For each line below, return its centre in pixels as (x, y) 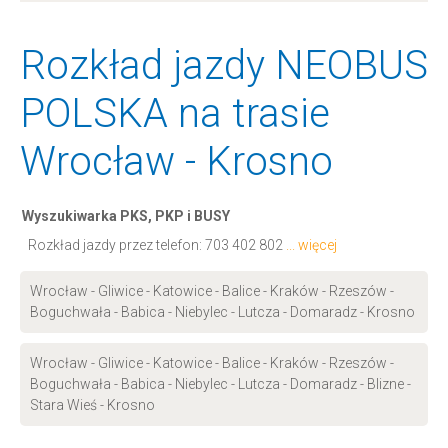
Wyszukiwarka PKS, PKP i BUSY (126, 216)
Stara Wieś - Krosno (92, 405)
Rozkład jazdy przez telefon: (116, 245)
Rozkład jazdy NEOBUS (224, 65)
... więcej (311, 245)
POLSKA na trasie (175, 113)
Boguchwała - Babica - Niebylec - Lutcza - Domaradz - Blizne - (220, 384)
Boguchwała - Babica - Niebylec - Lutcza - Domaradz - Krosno (222, 312)
